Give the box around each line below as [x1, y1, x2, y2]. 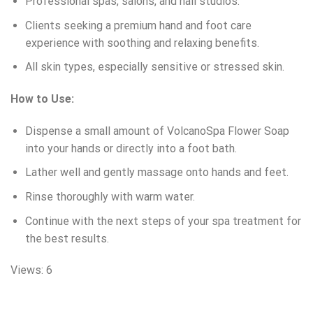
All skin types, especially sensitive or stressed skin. [24, 60, 284, 74]
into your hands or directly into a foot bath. [24, 141, 237, 155]
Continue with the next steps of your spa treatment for [24, 214, 301, 228]
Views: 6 [10, 263, 52, 277]
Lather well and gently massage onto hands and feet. [24, 166, 289, 180]
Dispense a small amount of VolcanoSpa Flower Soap [24, 124, 289, 138]
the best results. [24, 231, 109, 245]
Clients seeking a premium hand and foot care [24, 18, 252, 32]
